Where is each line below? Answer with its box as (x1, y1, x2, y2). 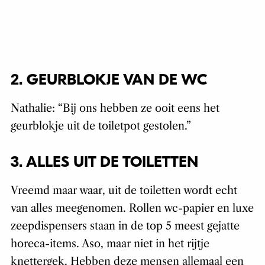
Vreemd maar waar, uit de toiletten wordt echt (10, 184, 237, 198)
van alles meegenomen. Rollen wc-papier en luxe (10, 202, 254, 215)
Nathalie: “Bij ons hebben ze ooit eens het (10, 102, 219, 115)
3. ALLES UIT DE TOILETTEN (10, 153, 198, 172)
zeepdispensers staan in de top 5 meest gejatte (10, 219, 240, 233)
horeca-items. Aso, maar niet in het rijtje (10, 237, 209, 251)
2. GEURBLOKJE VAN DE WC (10, 71, 207, 89)
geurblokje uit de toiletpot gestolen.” (10, 119, 191, 133)
